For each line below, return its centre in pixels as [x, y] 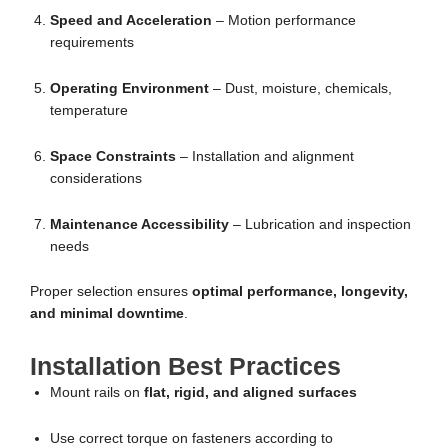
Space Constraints [113, 156]
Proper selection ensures [111, 292]
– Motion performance [284, 20]
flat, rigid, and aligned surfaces [250, 393]
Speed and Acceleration [131, 20]
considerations [96, 178]
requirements [92, 42]
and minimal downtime [107, 314]
